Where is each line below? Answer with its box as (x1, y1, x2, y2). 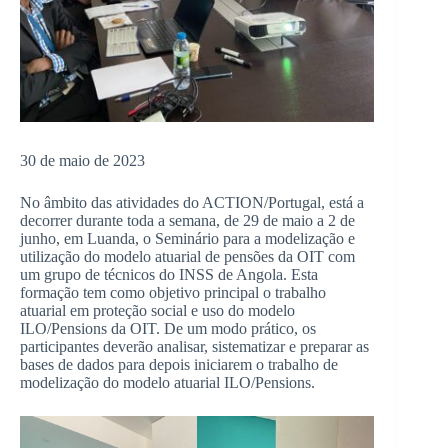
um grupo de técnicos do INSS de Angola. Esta (20, 266, 318, 284)
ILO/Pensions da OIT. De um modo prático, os (20, 320, 316, 338)
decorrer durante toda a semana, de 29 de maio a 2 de (20, 212, 355, 230)
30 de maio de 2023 (20, 152, 145, 170)
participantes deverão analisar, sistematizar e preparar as (20, 338, 369, 356)
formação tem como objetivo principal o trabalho (20, 284, 326, 302)
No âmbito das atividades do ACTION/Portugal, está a (20, 194, 364, 212)
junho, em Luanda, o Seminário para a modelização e (20, 230, 355, 248)
